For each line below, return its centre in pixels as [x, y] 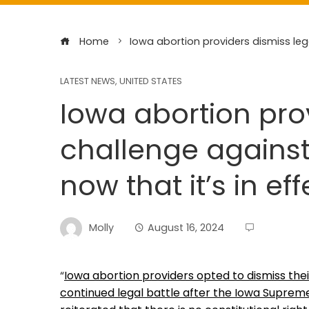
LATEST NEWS [88, 81]
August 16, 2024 [186, 227]
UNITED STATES [151, 81]
